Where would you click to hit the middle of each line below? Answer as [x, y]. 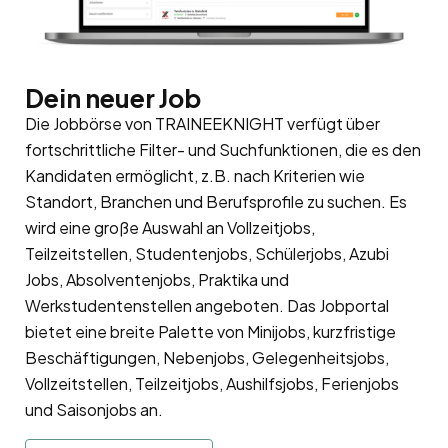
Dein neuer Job [113, 97]
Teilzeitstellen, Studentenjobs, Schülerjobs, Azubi [207, 253]
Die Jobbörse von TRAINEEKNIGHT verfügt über [202, 123]
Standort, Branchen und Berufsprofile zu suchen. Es [216, 201]
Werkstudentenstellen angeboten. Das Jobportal [207, 305]
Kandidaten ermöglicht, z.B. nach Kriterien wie [195, 175]
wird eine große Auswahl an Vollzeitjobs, [170, 227]
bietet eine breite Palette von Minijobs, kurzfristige [210, 331]
